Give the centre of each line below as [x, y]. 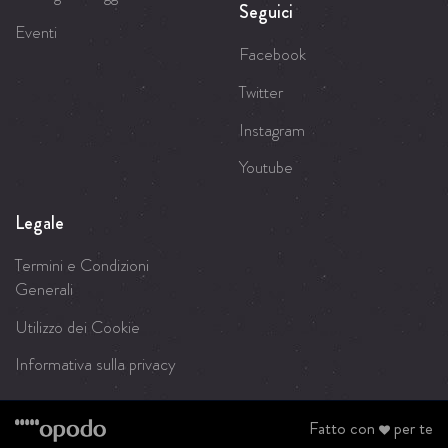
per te [411, 427]
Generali [44, 288]
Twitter [261, 91]
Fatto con [344, 427]
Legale [39, 222]
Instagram [272, 129]
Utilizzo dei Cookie [77, 326]
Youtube [266, 167]
